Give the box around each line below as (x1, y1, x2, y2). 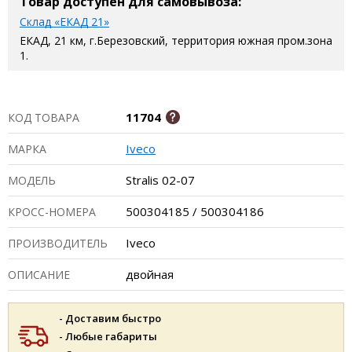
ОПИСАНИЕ (8, 267, 70, 282)
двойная (126, 266, 174, 282)
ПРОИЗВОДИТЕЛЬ (8, 236, 108, 251)
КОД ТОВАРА (8, 110, 79, 125)
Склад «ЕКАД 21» (20, 14, 109, 29)
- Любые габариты (59, 329, 157, 343)
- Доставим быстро (59, 311, 161, 325)
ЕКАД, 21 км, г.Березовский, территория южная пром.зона (20, 33, 332, 48)
